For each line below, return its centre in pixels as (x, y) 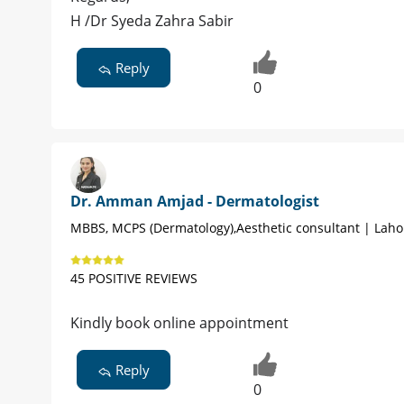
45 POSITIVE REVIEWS (134, 279)
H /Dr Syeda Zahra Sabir (152, 21)
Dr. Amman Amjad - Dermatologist (195, 202)
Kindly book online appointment (179, 323)
